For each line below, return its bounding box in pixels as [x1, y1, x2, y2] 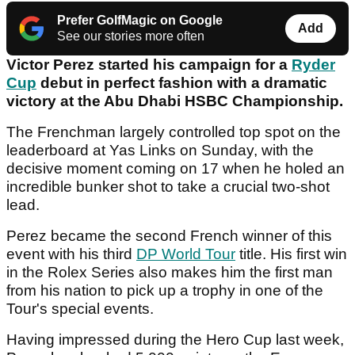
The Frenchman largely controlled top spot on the [6, 124, 341, 141]
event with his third [6, 246, 136, 263]
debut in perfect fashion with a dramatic [36, 74, 327, 92]
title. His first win [235, 246, 347, 263]
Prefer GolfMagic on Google [57, 13, 223, 28]
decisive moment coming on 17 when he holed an [6, 160, 345, 177]
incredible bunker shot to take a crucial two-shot [6, 178, 330, 196]
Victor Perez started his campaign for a [6, 56, 292, 74]
